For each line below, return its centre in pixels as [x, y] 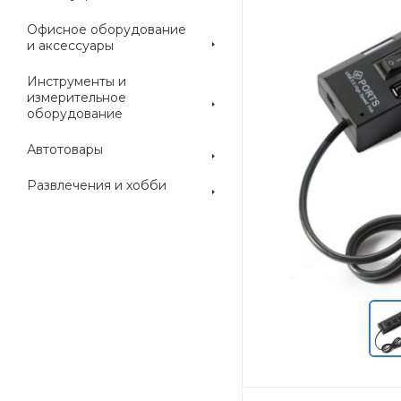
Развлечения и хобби [97, 185]
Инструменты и [77, 81]
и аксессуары [70, 46]
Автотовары [65, 149]
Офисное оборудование [107, 30]
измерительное [77, 98]
